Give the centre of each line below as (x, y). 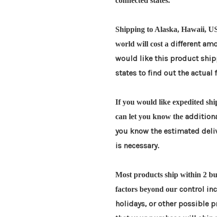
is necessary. (137, 146)
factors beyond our (147, 189)
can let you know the (150, 117)
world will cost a (143, 44)
